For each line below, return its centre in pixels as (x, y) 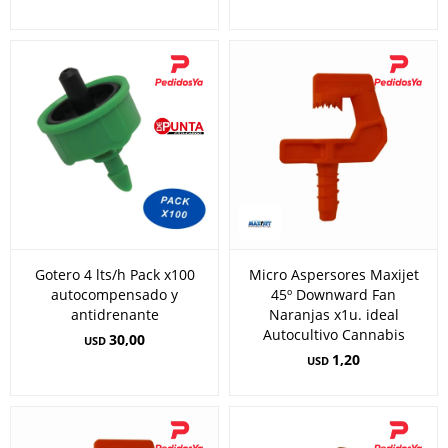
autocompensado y (114, 294)
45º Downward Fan (333, 294)
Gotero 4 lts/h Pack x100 (114, 274)
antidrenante (114, 314)
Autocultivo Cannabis (333, 334)
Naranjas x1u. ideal (333, 314)
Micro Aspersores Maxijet (333, 274)
